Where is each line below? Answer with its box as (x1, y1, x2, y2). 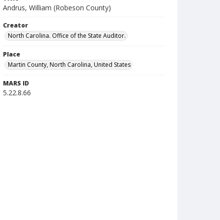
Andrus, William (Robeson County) (3, 3, 111, 12)
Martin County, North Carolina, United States (8, 60, 131, 69)
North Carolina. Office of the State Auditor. (8, 31, 126, 40)
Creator (3, 21, 28, 29)
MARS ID (3, 79, 29, 87)
